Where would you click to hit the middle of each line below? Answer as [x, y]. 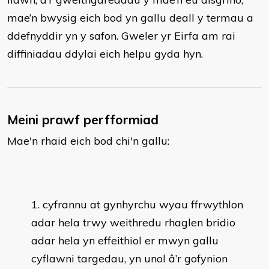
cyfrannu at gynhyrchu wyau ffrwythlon [143, 204]
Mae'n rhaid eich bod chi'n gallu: [88, 141]
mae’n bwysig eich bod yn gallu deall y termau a [130, 18]
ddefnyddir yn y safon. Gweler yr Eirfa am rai [121, 36]
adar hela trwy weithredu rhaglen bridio [133, 222]
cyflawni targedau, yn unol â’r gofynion [129, 258]
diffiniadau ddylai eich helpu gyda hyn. [105, 54]
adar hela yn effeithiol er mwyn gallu [125, 240]
